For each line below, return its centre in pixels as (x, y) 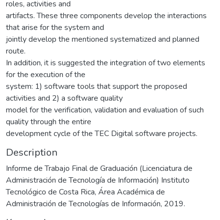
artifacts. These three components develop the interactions (106, 15)
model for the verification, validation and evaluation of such (105, 110)
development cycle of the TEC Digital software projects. (102, 133)
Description (32, 152)
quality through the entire (49, 122)
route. (16, 51)
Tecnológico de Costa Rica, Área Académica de (85, 192)
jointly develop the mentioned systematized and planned (103, 39)
